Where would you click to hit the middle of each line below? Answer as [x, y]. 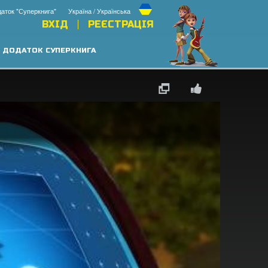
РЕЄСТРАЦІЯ [121, 24]
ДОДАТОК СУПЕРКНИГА [49, 50]
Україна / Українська [99, 10]
